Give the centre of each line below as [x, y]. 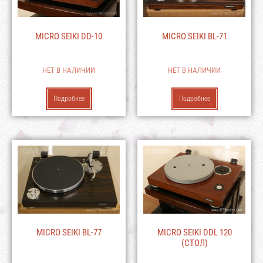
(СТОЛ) [194, 243]
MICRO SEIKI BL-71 [194, 36]
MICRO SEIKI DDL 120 [194, 232]
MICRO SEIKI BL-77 [69, 232]
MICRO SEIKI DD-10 [69, 36]
